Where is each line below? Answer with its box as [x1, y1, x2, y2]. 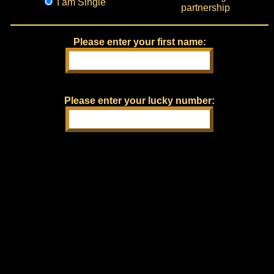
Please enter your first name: [73, 37, 206, 47]
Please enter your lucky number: [64, 95, 215, 106]
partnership [181, 2, 230, 13]
